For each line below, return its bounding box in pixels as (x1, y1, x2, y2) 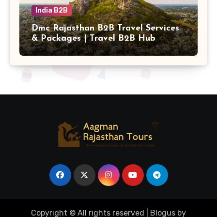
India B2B (35, 6, 68, 15)
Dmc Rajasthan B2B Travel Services (31, 23, 179, 33)
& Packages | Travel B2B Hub (31, 33, 155, 43)
